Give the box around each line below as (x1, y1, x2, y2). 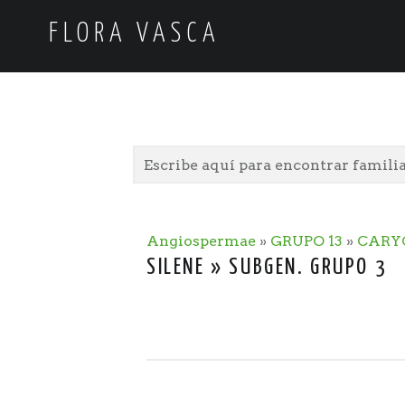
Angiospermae (146, 232, 256, 250)
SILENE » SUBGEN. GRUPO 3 (146, 257, 388, 279)
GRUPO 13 (270, 232, 343, 250)
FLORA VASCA (48, 22, 221, 48)
